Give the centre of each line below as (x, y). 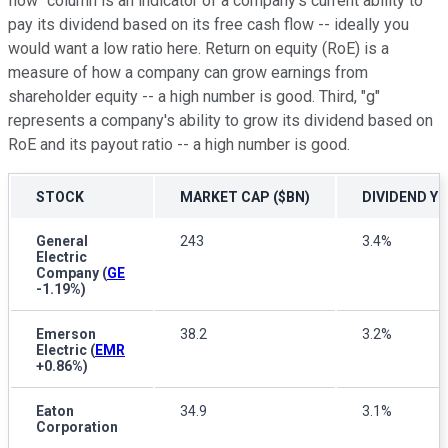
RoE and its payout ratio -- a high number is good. (179, 144)
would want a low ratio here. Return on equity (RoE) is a (198, 48)
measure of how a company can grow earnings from (188, 72)
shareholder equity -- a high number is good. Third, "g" (194, 96)
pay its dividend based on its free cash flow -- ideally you (208, 24)
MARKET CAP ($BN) (245, 196)
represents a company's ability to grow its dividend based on (220, 120)
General (62, 240)
